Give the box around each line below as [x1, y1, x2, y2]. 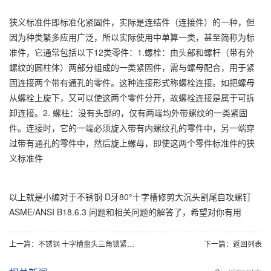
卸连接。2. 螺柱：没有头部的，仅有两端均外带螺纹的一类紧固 [9, 106, 247, 119]
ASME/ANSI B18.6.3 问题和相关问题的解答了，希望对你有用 [9, 205, 241, 218]
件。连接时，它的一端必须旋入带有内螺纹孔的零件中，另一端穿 [9, 121, 255, 134]
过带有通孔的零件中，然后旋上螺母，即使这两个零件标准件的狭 [9, 136, 255, 149]
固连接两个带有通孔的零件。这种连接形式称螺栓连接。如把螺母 [9, 76, 255, 88]
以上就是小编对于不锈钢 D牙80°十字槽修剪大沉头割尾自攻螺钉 [9, 190, 251, 203]
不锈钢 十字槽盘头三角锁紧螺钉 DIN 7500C [38, 238, 127, 249]
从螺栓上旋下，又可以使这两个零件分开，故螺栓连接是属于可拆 [9, 91, 255, 103]
